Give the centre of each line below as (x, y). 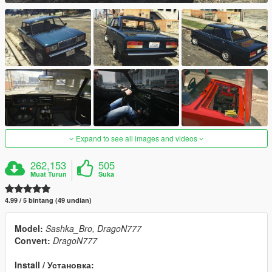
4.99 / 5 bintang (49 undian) (48, 200)
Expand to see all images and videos (136, 138)
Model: (29, 229)
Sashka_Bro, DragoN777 (93, 229)
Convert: (32, 241)
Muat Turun (49, 174)
